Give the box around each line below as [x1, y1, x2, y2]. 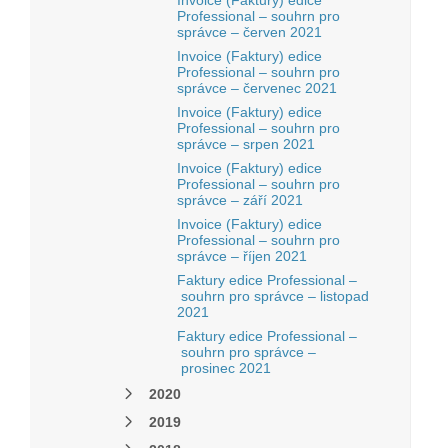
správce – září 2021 [177, 192, 303, 208]
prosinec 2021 [177, 360, 271, 376]
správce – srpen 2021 [177, 136, 315, 152]
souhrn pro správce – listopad [177, 288, 369, 304]
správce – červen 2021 [177, 24, 322, 40]
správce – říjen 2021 [177, 248, 307, 264]
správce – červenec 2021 [177, 80, 337, 96]
